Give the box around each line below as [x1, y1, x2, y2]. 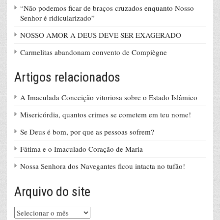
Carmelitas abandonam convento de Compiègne [20, 47, 167, 57]
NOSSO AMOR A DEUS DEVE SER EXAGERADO [20, 30, 181, 40]
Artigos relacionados [14, 70, 120, 85]
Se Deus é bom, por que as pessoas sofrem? [20, 127, 154, 137]
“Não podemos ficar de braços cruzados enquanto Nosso [20, 3, 194, 13]
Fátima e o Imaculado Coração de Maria [20, 144, 143, 154]
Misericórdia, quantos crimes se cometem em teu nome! [20, 110, 191, 120]
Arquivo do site [14, 184, 90, 199]
